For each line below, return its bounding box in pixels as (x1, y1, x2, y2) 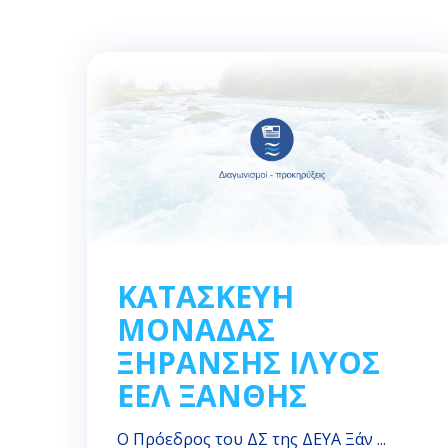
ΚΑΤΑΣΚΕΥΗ (117, 276, 294, 318)
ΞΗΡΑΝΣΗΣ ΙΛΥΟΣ (117, 342, 380, 384)
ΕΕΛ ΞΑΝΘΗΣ (117, 375, 307, 417)
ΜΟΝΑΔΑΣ (117, 309, 275, 351)
